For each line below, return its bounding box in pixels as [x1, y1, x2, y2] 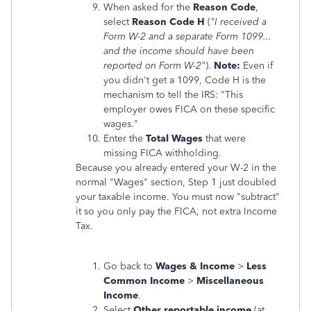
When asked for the [103, 1, 193, 13]
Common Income [103, 275, 185, 287]
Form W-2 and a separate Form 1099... [103, 31, 271, 42]
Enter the [103, 133, 146, 144]
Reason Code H [132, 16, 205, 28]
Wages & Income [155, 260, 235, 272]
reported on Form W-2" [103, 60, 205, 72]
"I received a [210, 16, 267, 28]
